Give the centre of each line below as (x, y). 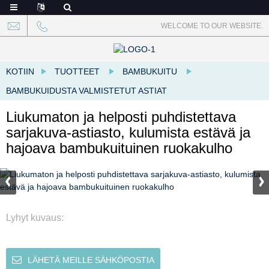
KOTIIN (20, 71)
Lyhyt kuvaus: (35, 217)
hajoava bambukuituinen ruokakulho (119, 148)
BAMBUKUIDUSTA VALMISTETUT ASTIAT (86, 90)
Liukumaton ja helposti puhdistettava (121, 116)
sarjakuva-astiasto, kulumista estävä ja (128, 132)
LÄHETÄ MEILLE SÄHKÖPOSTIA (91, 260)
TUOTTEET (77, 71)
